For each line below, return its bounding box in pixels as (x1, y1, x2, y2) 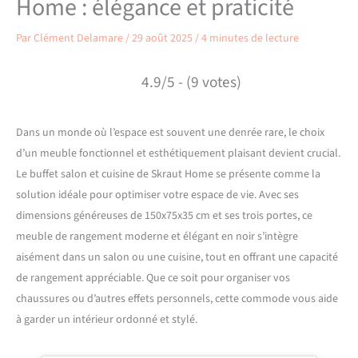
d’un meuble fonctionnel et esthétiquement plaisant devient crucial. (16, 145, 340, 161)
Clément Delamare (34, 30, 125, 46)
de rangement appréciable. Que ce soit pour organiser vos (16, 269, 290, 286)
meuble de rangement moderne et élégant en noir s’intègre (16, 228, 298, 245)
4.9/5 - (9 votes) (141, 70, 241, 93)
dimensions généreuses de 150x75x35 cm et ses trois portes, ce (16, 207, 312, 224)
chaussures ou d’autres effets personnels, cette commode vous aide (16, 290, 338, 307)
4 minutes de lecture (201, 30, 299, 46)
